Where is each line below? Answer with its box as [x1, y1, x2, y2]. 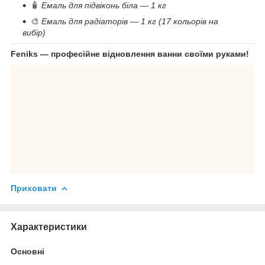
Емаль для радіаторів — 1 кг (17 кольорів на [41, 16, 218, 26]
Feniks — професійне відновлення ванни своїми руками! [11, 49, 249, 59]
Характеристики [11, 221, 87, 232]
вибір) [22, 27, 46, 37]
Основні [11, 246, 44, 256]
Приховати [11, 183, 57, 193]
